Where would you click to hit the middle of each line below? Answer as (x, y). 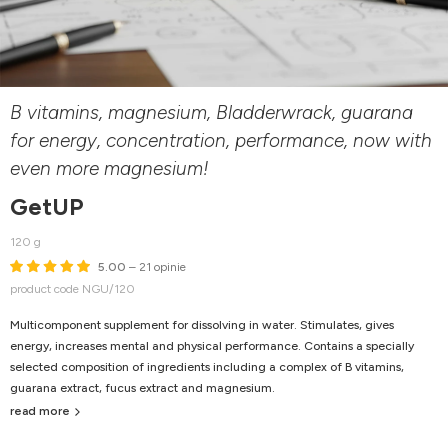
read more (40, 411)
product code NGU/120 (72, 289)
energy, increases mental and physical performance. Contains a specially (212, 346)
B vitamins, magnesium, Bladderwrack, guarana (211, 113)
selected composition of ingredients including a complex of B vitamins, (207, 367)
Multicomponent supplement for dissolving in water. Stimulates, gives (202, 325)
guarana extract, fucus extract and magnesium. (142, 388)
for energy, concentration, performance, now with (221, 141)
